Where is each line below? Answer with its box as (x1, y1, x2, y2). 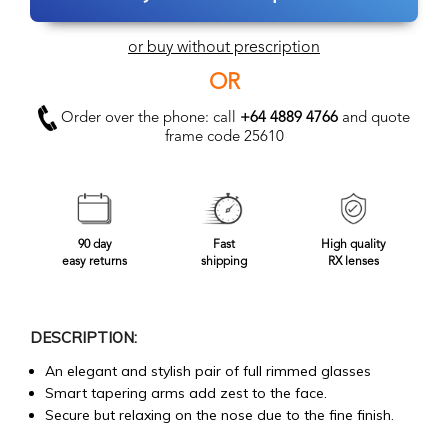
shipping (200, 256, 247, 269)
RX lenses (327, 256, 379, 269)
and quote (338, 110, 411, 126)
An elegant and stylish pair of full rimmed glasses (45, 362, 371, 381)
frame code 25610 (164, 130, 284, 146)
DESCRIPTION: (30, 328, 137, 348)
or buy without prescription (128, 40, 320, 56)
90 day (77, 239, 112, 252)
